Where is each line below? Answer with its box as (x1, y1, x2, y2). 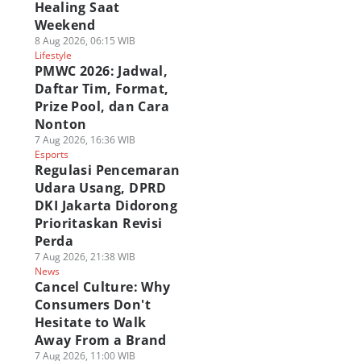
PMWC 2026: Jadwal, (34, 62, 168, 80)
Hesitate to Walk (34, 313, 147, 331)
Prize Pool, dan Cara (34, 98, 169, 115)
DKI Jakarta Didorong (34, 197, 177, 214)
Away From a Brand (34, 331, 167, 349)
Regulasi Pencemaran (34, 161, 180, 179)
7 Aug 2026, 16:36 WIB (34, 133, 135, 147)
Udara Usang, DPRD (34, 179, 167, 197)
